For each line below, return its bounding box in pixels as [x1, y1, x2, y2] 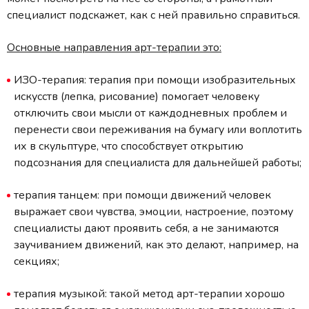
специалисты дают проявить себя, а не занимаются [14, 220, 279, 236]
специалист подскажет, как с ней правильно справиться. [7, 7, 300, 23]
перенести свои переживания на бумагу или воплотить [14, 121, 302, 137]
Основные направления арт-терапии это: [7, 39, 221, 55]
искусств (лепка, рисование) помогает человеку [14, 88, 259, 104]
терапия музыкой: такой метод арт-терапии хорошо [14, 286, 285, 301]
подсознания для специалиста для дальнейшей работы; [14, 154, 301, 170]
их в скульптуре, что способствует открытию [14, 138, 243, 154]
